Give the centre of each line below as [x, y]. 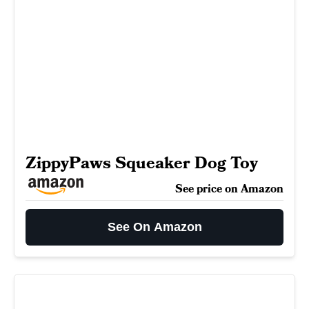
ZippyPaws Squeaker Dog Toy [142, 163]
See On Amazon [154, 227]
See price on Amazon [229, 189]
